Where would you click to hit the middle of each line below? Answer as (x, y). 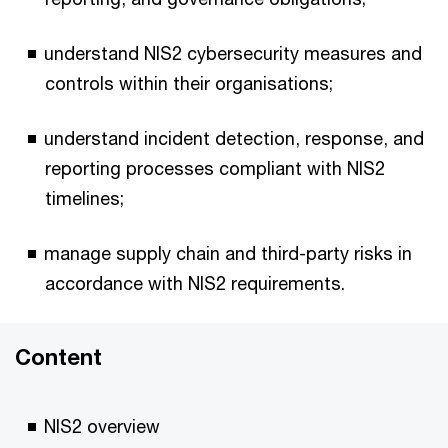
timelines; (84, 198)
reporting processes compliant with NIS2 (215, 168)
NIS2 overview (102, 426)
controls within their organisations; (189, 83)
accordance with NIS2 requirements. (195, 283)
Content (58, 357)
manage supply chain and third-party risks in (228, 253)
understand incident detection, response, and (234, 138)
